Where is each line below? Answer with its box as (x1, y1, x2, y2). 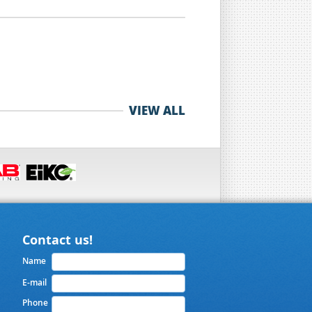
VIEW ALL (129, 102, 185, 118)
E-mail (22, 276, 47, 288)
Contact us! (22, 231, 93, 249)
